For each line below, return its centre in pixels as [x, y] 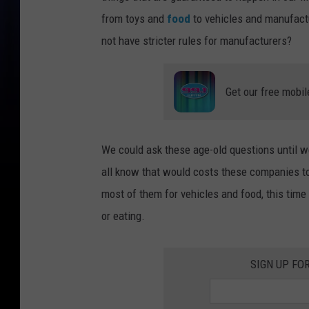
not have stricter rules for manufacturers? [197, 40]
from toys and [134, 18]
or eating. [123, 216]
